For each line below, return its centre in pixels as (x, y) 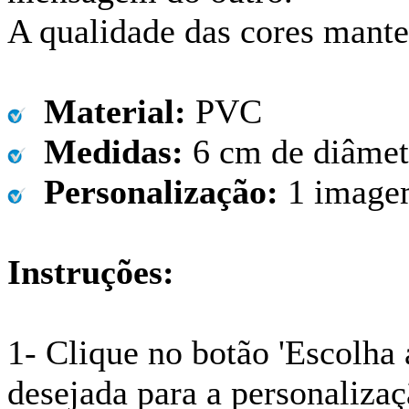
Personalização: (152, 191)
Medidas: (105, 151)
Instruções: (91, 272)
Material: (106, 111)
